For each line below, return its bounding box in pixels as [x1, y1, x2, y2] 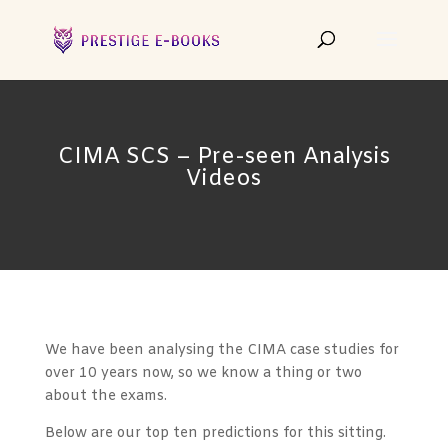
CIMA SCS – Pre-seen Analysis [57, 143, 390, 172]
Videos [186, 165, 262, 194]
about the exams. [44, 387, 167, 406]
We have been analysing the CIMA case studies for [44, 341, 399, 360]
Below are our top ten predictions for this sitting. [44, 424, 386, 443]
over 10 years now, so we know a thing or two [44, 364, 362, 383]
